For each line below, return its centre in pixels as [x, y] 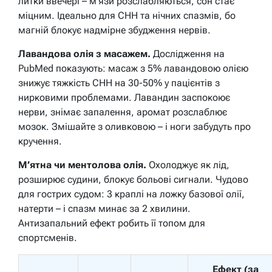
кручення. [40, 141]
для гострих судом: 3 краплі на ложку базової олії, [131, 194]
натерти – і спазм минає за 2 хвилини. [104, 209]
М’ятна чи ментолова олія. [82, 165]
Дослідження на [188, 54]
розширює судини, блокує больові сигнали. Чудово [133, 180]
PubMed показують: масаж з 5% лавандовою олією [133, 69]
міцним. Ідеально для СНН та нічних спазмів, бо [127, 16]
